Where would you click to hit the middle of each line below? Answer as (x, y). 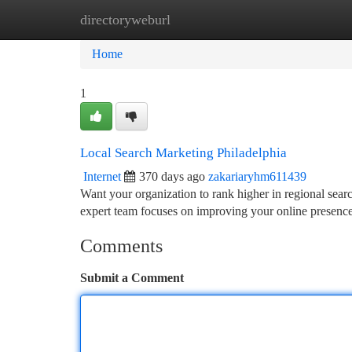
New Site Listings (202, 19)
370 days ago (172, 176)
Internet (102, 176)
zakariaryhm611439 (257, 176)
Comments (121, 246)
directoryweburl (125, 20)
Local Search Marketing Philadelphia (183, 153)
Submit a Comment (132, 278)
